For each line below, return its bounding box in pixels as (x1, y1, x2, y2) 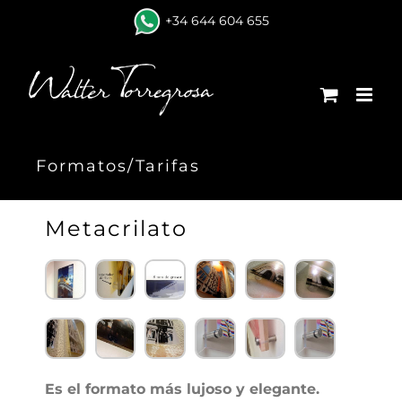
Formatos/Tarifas (35, 156, 200, 177)
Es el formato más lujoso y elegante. (45, 380, 319, 398)
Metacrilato (45, 214, 188, 241)
